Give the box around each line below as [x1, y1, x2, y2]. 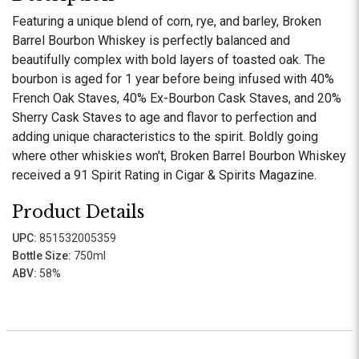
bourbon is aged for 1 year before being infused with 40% [12, 71, 334, 87]
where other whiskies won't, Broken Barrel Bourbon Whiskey [12, 148, 346, 163]
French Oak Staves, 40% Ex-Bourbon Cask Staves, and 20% [12, 91, 341, 106]
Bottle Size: [12, 249, 71, 262]
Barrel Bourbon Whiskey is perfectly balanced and [12, 33, 290, 48]
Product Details [12, 201, 144, 223]
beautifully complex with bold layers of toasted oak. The [12, 52, 325, 67]
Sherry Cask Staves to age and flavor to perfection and [12, 110, 317, 125]
